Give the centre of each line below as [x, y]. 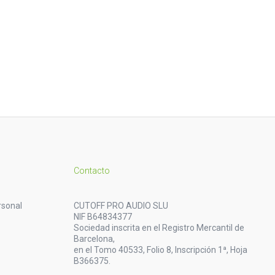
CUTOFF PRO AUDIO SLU [121, 205]
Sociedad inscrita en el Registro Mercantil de [159, 227]
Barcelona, [94, 238]
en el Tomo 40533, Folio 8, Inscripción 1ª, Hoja [160, 250]
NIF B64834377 [103, 216]
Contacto [91, 170]
